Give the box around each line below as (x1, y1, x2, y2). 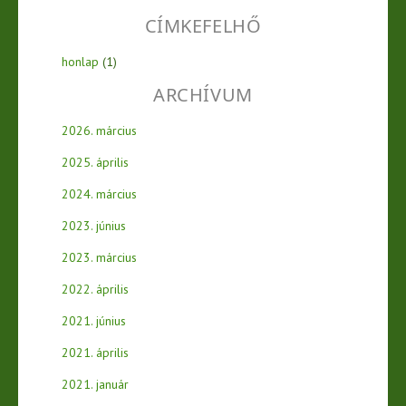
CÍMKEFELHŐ (144, 14, 262, 39)
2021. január (62, 375, 129, 392)
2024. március (62, 185, 137, 202)
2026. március (62, 121, 137, 139)
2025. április (62, 153, 129, 170)
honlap (62, 53, 99, 71)
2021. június (62, 312, 126, 329)
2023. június (62, 217, 126, 234)
